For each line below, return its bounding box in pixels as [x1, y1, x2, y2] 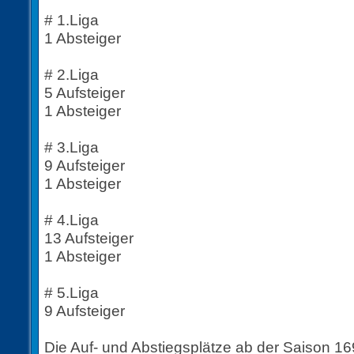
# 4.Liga [44, 211, 99, 228]
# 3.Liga [44, 138, 99, 156]
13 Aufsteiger [44, 229, 134, 247]
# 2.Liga [44, 66, 99, 83]
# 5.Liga [44, 284, 99, 301]
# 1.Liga [44, 11, 99, 28]
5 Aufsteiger [44, 84, 125, 101]
